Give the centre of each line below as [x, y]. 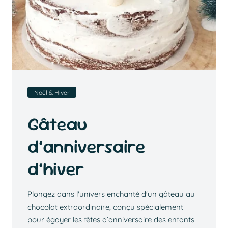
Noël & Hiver [52, 92]
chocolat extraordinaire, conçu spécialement [105, 207]
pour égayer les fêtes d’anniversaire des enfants [111, 220]
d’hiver [56, 169]
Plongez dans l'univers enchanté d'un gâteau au [111, 194]
